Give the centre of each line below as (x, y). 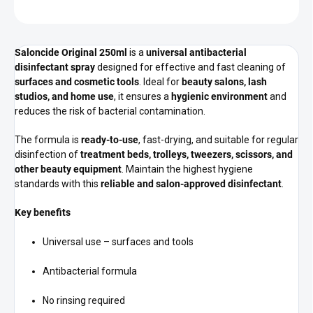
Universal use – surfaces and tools (118, 242)
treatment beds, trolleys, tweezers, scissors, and (187, 155)
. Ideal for (160, 82)
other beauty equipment (68, 169)
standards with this (58, 184)
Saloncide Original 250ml (71, 53)
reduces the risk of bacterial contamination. (110, 111)
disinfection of (48, 155)
